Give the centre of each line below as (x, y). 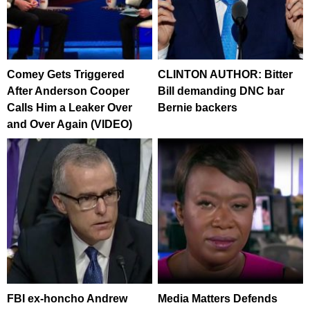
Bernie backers (198, 107)
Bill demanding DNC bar (221, 91)
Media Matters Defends (218, 298)
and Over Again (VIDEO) (70, 124)
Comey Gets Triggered (66, 74)
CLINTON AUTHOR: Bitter (226, 74)
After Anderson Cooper (68, 91)
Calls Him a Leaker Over (70, 107)
